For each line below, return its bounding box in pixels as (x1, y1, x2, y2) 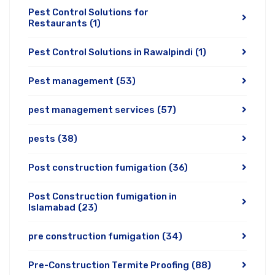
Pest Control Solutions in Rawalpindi (28, 47, 193, 58)
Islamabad (28, 202, 76, 213)
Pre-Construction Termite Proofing (28, 260, 189, 271)
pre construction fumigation (28, 231, 160, 242)
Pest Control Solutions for (28, 7, 149, 18)
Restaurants (28, 18, 87, 29)
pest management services (28, 104, 155, 115)
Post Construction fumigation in (28, 191, 177, 202)
